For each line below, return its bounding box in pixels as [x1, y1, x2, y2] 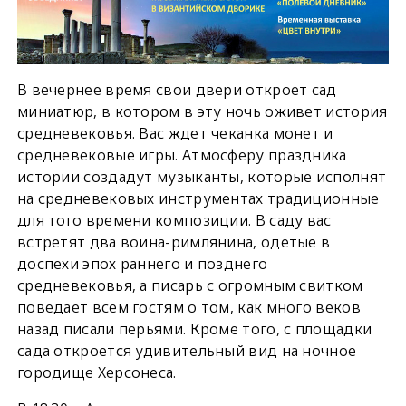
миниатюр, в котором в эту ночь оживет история [16, 101, 388, 122]
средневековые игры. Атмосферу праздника [16, 145, 347, 166]
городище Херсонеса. [16, 362, 177, 383]
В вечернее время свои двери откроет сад [16, 80, 337, 101]
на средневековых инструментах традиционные [16, 188, 380, 209]
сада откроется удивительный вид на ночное [16, 341, 357, 362]
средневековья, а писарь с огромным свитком [16, 275, 363, 296]
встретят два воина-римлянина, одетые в [16, 232, 331, 253]
